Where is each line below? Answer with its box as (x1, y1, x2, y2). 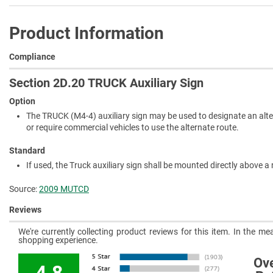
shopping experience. (18, 235, 98, 245)
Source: (9, 184, 39, 194)
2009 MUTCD (39, 184, 89, 194)
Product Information (9, 23, 164, 43)
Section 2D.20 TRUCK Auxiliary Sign (9, 75, 204, 90)
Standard (9, 146, 45, 156)
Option (9, 96, 35, 106)
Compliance (9, 51, 55, 62)
